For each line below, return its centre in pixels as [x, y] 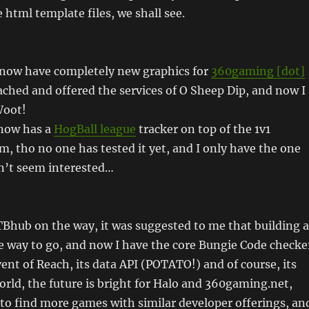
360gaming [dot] [258, 71]
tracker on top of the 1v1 [203, 129]
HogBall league [94, 129]
